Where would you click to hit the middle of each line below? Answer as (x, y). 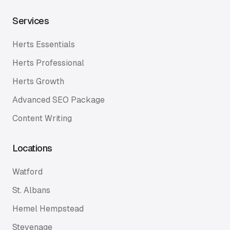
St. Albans (31, 190)
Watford (27, 172)
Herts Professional (48, 63)
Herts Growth (38, 81)
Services (31, 21)
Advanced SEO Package (59, 100)
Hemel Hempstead (48, 209)
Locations (32, 148)
